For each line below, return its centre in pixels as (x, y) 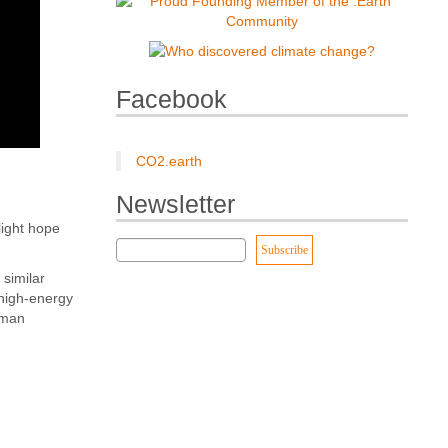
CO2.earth (169, 160)
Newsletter (176, 204)
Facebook (172, 100)
